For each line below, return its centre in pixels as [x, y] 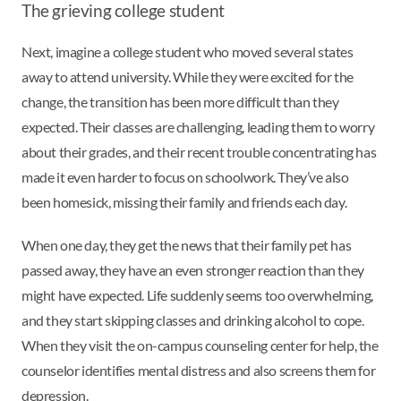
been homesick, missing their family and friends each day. [184, 201]
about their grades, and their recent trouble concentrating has [199, 151]
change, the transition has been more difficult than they [180, 101]
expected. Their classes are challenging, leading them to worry [198, 126]
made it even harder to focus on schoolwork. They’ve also [185, 176]
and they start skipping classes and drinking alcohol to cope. [193, 320]
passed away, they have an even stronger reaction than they [193, 269]
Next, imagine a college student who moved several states [188, 51]
